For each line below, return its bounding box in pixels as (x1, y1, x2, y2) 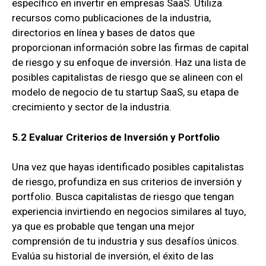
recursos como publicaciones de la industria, (12, 12, 211, 24)
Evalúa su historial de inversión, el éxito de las (12, 250, 214, 262)
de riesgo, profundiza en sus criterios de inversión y (12, 176, 242, 188)
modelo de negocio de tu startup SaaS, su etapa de (12, 86, 239, 99)
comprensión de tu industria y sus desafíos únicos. (12, 235, 239, 248)
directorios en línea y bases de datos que (12, 27, 195, 39)
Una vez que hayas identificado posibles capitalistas (12, 161, 244, 173)
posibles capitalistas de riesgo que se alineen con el (12, 71, 243, 84)
